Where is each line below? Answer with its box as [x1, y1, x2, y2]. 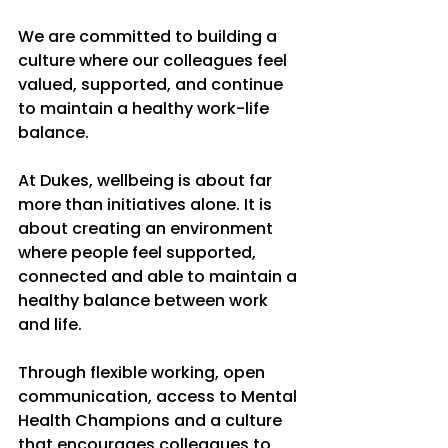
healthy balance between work [18, 289, 272, 312]
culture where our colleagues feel [18, 49, 291, 72]
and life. [18, 313, 82, 336]
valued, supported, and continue [18, 73, 287, 96]
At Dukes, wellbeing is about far [18, 169, 276, 192]
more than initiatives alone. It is [18, 193, 276, 216]
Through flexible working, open [18, 361, 269, 384]
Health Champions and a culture [18, 409, 286, 432]
